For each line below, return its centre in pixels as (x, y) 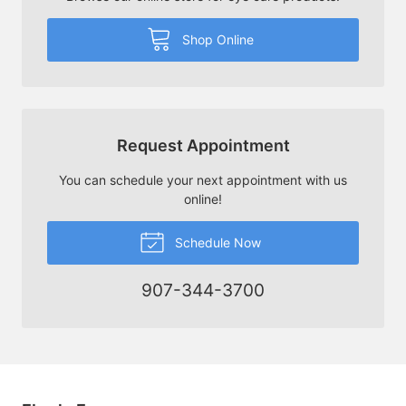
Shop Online (216, 39)
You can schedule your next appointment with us (203, 179)
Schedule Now (216, 242)
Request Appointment (203, 145)
